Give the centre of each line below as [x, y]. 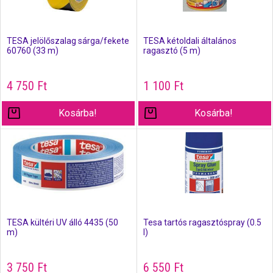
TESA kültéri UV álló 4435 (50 [62, 222]
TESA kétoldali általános [190, 41]
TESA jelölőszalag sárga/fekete [68, 41]
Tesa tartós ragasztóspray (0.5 [202, 222]
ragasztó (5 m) [172, 51]
